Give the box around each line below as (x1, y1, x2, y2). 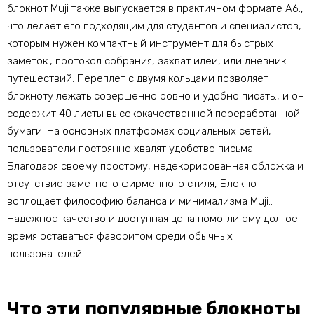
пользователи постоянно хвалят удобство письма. (7, 142, 255, 156)
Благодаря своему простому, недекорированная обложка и (7, 160, 303, 173)
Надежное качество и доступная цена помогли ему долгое (7, 212, 298, 226)
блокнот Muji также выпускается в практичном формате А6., (7, 2, 303, 15)
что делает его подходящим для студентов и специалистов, (7, 20, 301, 33)
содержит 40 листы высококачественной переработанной (7, 107, 300, 121)
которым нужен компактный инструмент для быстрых (7, 37, 273, 50)
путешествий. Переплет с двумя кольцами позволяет (7, 72, 268, 86)
